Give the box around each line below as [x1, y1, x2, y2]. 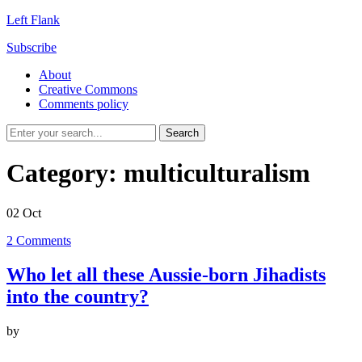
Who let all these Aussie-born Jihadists [6, 263, 326, 285]
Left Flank [6, 13, 60, 27]
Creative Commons [39, 82, 137, 96]
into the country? [6, 285, 149, 307]
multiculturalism [124, 158, 310, 188]
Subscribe [6, 40, 57, 54]
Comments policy [39, 97, 128, 111]
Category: [6, 158, 124, 188]
